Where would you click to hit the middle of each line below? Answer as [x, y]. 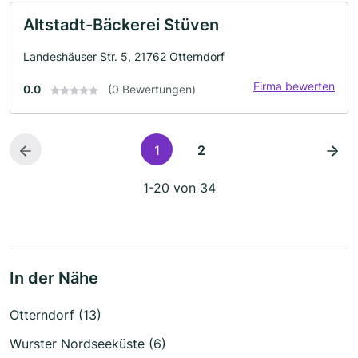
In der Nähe [54, 278]
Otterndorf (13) [56, 315]
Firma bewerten [294, 86]
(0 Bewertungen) [152, 89]
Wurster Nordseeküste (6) [88, 344]
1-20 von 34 [179, 188]
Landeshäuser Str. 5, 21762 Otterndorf [124, 56]
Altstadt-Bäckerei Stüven [121, 25]
